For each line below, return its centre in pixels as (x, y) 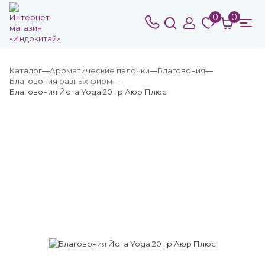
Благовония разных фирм (61, 81)
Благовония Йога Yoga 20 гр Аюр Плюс (88, 92)
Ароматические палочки (100, 70)
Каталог (26, 70)
